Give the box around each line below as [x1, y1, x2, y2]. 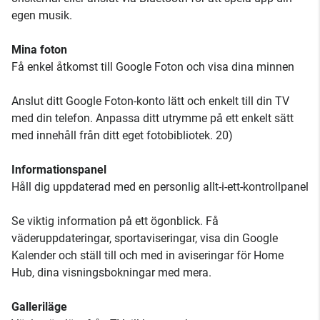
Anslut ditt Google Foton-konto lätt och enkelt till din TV [11, 94, 289, 109]
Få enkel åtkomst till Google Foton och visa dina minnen [11, 60, 294, 74]
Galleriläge [11, 300, 67, 314]
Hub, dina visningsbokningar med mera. [11, 266, 211, 280]
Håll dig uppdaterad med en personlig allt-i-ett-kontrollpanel [11, 180, 309, 194]
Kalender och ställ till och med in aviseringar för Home [11, 249, 284, 263]
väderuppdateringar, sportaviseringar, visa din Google [11, 231, 278, 246]
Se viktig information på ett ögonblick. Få [11, 214, 219, 229]
